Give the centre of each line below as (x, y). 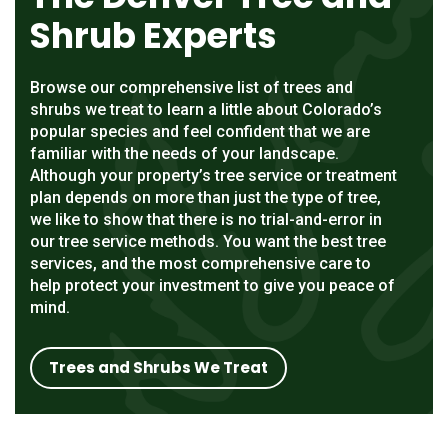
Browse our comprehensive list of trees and (191, 87)
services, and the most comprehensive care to (200, 263)
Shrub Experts (153, 35)
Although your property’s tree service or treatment (213, 175)
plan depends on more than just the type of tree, (205, 197)
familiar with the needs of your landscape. (184, 153)
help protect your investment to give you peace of (212, 285)
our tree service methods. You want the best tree (208, 241)
